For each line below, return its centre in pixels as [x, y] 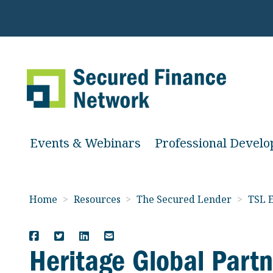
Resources [98, 199]
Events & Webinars [85, 143]
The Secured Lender [186, 199]
